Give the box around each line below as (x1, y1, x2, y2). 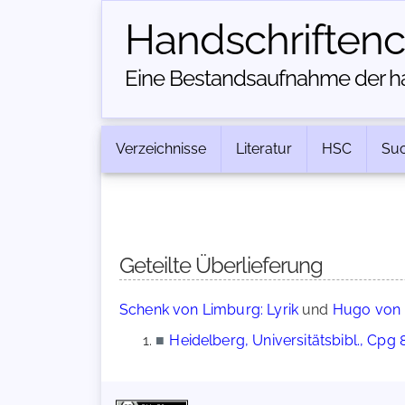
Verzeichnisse (116, 140, 206, 157)
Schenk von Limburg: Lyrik (119, 301, 298, 318)
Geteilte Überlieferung (119, 252, 323, 278)
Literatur (236, 140, 292, 157)
